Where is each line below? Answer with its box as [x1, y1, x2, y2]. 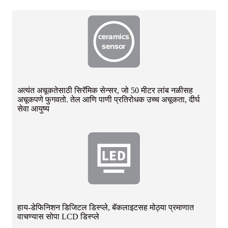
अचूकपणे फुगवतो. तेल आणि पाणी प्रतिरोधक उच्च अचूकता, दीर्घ [17, 95, 199, 104]
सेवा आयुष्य [17, 104, 49, 113]
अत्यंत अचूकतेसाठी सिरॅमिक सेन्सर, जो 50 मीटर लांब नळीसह [17, 85, 193, 95]
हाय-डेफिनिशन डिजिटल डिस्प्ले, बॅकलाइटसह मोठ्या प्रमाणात [17, 203, 194, 212]
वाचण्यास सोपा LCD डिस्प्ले [17, 212, 99, 221]
